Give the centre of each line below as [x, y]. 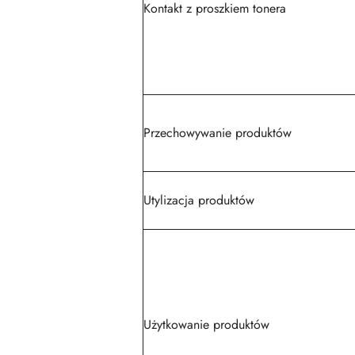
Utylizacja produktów [199, 200]
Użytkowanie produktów [206, 324]
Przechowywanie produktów [218, 133]
